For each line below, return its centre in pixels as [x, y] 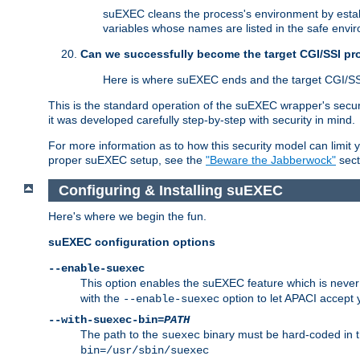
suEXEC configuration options [132, 242]
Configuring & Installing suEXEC [172, 190]
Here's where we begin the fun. [127, 217]
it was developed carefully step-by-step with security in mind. [202, 120]
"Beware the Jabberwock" [271, 160]
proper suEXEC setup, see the [127, 160]
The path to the [121, 335]
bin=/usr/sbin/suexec [145, 351]
